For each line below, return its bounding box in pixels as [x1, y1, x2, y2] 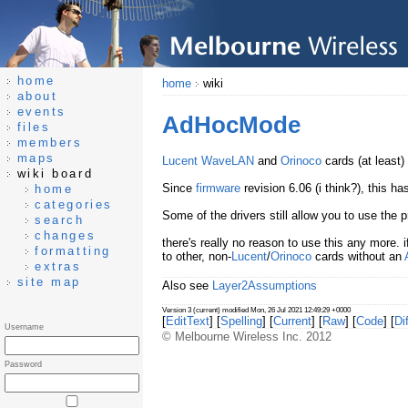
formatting [35, 244, 111, 258]
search [35, 213, 85, 227]
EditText [165, 314, 209, 329]
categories [35, 198, 113, 211]
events [16, 105, 66, 118]
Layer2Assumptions [211, 279, 317, 293]
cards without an [311, 250, 404, 264]
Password [5, 360, 42, 369]
